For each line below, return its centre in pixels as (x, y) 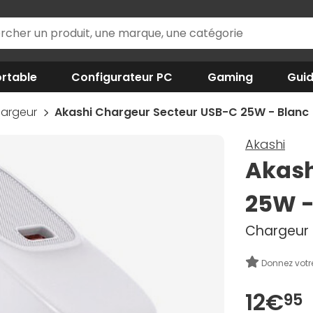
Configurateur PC (122, 77)
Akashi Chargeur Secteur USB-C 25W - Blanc (181, 112)
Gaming (230, 77)
